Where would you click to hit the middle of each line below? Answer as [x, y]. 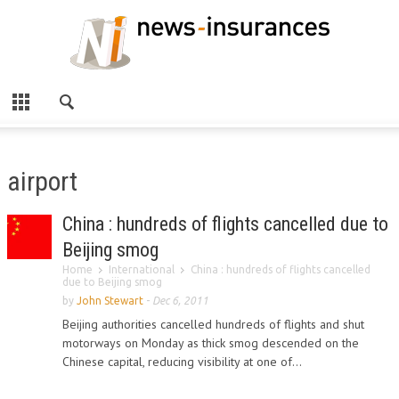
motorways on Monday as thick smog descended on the [211, 343]
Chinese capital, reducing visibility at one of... [182, 362]
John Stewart [110, 301]
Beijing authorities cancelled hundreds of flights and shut [213, 324]
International [142, 269]
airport [42, 181]
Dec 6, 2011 [180, 301]
